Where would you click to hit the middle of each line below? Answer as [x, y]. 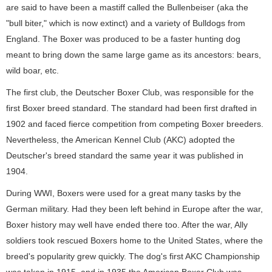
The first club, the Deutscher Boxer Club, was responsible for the [130, 92]
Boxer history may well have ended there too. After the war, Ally [127, 225]
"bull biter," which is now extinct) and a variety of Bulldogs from [126, 23]
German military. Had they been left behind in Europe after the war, [134, 209]
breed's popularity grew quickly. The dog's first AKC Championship [133, 256]
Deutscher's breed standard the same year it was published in [125, 155]
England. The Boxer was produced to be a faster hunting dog [123, 39]
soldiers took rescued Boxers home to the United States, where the [134, 240]
